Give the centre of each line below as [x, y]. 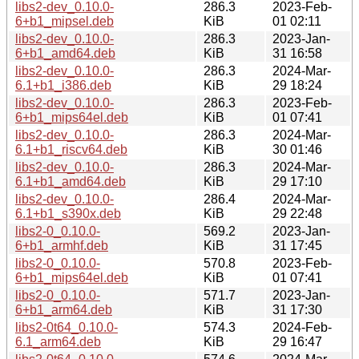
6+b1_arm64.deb [64, 309]
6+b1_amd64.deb [65, 53]
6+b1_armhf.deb [62, 245]
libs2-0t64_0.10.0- [67, 327]
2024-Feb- [302, 327]
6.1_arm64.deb [58, 341]
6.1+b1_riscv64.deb [71, 149]
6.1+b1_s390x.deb [68, 213]
